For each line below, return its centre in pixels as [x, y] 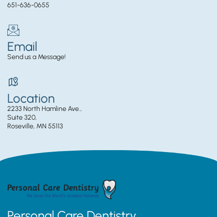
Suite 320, [22, 118]
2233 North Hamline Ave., [45, 109]
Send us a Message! [37, 57]
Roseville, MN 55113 [35, 126]
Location [31, 99]
